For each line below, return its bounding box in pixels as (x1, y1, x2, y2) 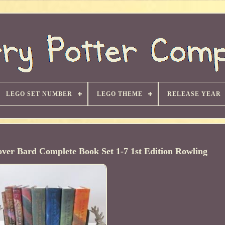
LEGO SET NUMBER (6, 90, 72, 97)
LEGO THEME (97, 90, 143, 97)
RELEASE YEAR (167, 90, 221, 97)
